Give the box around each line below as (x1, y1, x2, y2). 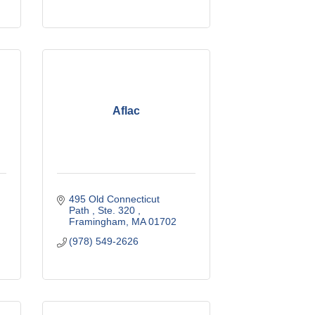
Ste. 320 (98, 204, 139, 216)
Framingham (69, 215, 127, 227)
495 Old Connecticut (69, 193, 160, 205)
